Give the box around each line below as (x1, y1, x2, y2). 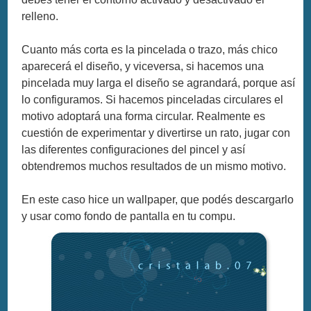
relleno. (22, 10, 59, 22)
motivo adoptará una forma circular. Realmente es (22, 110, 266, 122)
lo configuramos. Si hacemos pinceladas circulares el (22, 93, 284, 106)
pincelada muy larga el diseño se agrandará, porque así (22, 76, 296, 89)
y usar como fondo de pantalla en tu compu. (22, 210, 236, 222)
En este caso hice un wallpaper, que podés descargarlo (22, 193, 294, 205)
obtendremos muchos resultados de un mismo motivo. (22, 160, 287, 172)
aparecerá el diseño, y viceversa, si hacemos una (22, 60, 264, 72)
